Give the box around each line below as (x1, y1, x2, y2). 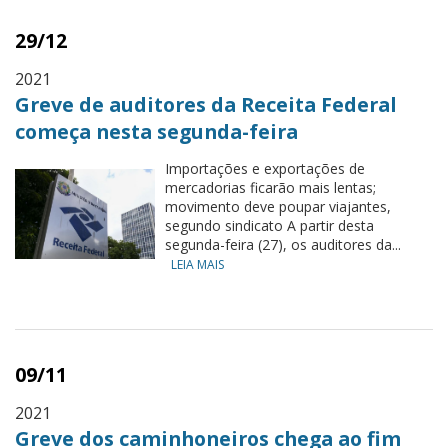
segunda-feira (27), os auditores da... (165, 235, 401, 254)
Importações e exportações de (165, 159, 365, 178)
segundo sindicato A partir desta (165, 216, 374, 235)
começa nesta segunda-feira (15, 118, 298, 145)
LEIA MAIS (171, 256, 224, 273)
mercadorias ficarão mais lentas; (165, 178, 376, 197)
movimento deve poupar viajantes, (165, 197, 391, 216)
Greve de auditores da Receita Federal (15, 91, 397, 118)
